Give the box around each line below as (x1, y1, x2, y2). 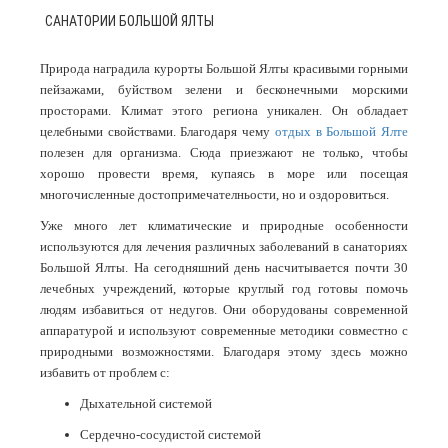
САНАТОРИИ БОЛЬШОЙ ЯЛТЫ (45, 13, 214, 30)
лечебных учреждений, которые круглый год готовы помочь (40, 281, 408, 297)
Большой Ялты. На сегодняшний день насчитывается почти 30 (40, 260, 408, 276)
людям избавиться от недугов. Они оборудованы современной (40, 302, 408, 318)
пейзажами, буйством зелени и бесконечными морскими (40, 82, 408, 98)
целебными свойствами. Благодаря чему (40, 124, 275, 140)
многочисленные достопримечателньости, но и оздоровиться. (40, 187, 389, 203)
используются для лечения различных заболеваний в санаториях (40, 239, 408, 255)
